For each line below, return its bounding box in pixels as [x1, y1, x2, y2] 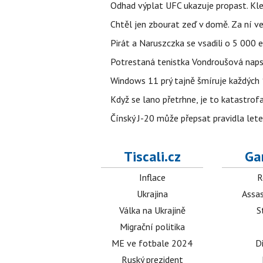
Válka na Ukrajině [119, 204, 186, 216]
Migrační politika [119, 221, 185, 232]
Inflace [139, 171, 166, 183]
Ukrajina [136, 188, 168, 200]
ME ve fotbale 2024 [112, 237, 193, 249]
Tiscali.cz [123, 147, 181, 166]
